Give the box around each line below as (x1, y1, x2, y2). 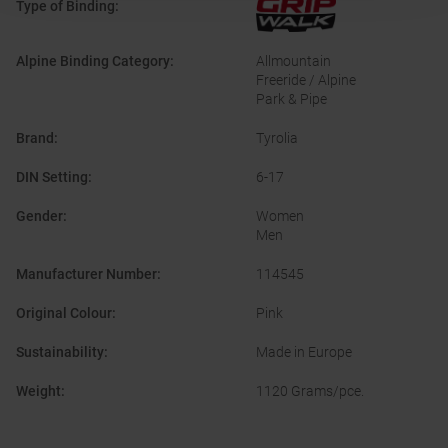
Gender (16, 208, 63, 225)
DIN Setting (16, 169, 88, 186)
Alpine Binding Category (16, 53, 170, 70)
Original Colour (16, 305, 112, 322)
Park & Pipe (256, 91, 327, 108)
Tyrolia (256, 130, 298, 147)
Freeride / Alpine (256, 72, 356, 89)
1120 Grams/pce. (256, 383, 364, 400)
